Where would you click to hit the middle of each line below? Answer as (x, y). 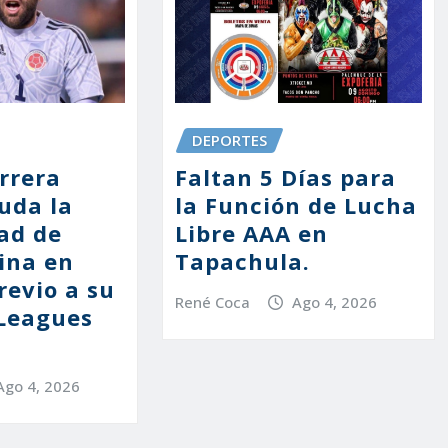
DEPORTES (229, 140)
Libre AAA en (251, 232)
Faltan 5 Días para (285, 176)
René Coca (212, 301)
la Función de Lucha (295, 204)
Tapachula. (242, 260)
